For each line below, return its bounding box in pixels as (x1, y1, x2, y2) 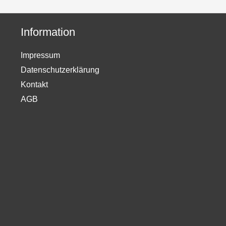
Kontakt (20, 80, 48, 89)
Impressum (20, 51, 60, 60)
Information (20, 26, 75, 39)
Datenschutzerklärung (20, 66, 99, 75)
